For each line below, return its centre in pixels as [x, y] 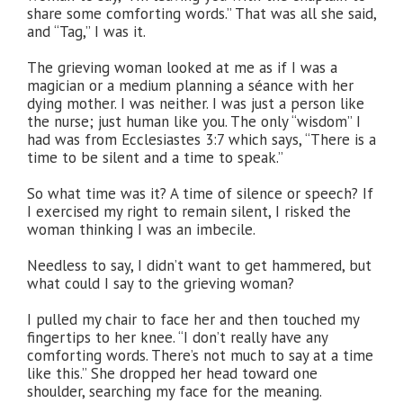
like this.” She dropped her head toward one [172, 373]
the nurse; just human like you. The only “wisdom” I [194, 121]
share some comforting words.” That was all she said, [201, 13]
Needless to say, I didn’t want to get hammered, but [199, 265]
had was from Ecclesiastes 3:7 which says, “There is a [201, 139]
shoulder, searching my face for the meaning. [175, 391]
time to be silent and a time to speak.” [155, 157]
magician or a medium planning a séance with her [190, 85]
